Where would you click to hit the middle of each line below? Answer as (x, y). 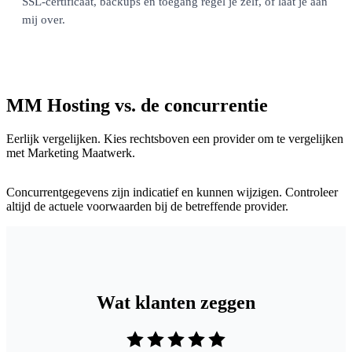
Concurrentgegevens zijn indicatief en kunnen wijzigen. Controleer (172, 192)
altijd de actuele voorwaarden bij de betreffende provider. (147, 206)
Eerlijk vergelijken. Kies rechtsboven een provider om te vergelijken (175, 138)
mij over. (44, 20)
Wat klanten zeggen (176, 302)
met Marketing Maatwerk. (71, 152)
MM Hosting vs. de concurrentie (137, 105)
